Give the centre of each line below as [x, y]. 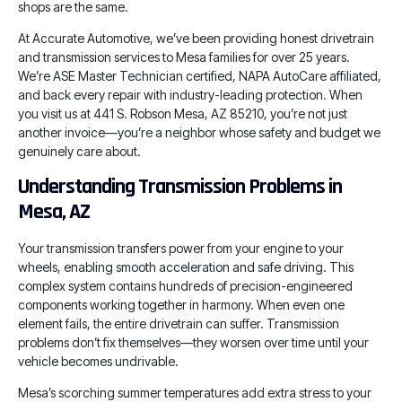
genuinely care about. [79, 152]
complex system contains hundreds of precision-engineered [185, 285]
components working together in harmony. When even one [181, 304]
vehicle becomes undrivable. [98, 361]
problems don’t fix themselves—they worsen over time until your [193, 342]
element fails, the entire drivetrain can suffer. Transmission [179, 323]
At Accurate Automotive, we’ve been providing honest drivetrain [196, 39]
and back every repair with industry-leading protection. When [190, 95]
